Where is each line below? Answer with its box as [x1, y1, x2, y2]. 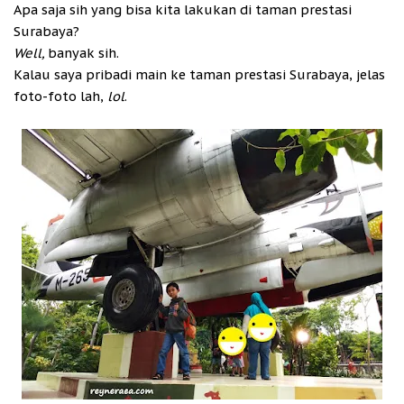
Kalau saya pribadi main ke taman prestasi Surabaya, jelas [14, 66, 385, 84]
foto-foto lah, [14, 87, 107, 106]
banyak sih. [48, 44, 119, 62]
